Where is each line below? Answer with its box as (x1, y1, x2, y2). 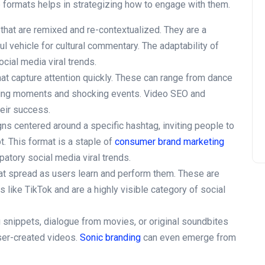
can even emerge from (141, 231, 236, 243)
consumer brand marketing (115, 135, 224, 147)
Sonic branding (80, 231, 141, 243)
